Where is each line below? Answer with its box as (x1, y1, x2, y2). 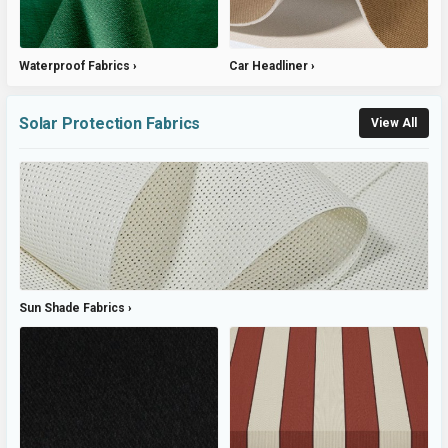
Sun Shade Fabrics (19, 301, 125, 316)
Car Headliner (229, 59, 308, 74)
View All (371, 116, 417, 131)
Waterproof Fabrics (19, 59, 130, 74)
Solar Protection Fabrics (19, 113, 201, 133)
